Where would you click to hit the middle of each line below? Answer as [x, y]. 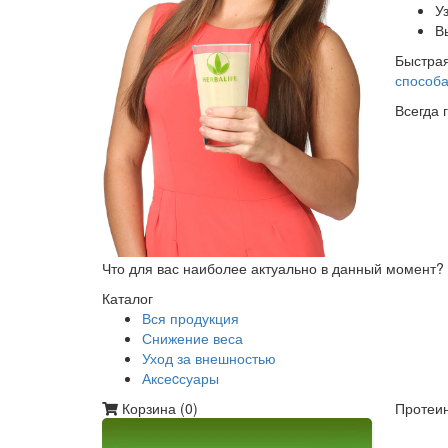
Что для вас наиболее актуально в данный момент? [273, 268]
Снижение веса [192, 338]
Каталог [127, 298]
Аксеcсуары [180, 378]
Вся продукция [190, 318]
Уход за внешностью [209, 358]
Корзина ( [151, 408]
